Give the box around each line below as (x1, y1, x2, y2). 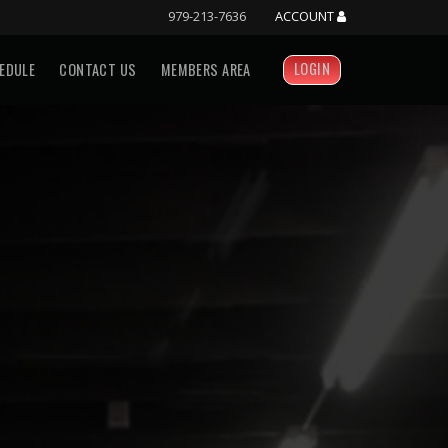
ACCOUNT (275, 7, 337, 25)
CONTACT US (59, 59, 137, 81)
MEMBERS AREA (160, 59, 251, 81)
